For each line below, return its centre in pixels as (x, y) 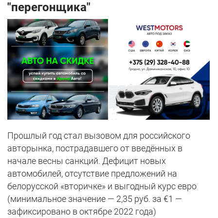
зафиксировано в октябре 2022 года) (82, 212)
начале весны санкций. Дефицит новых (87, 161)
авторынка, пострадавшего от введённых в (95, 148)
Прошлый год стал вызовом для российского (99, 136)
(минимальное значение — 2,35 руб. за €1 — (95, 199)
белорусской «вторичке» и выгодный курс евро (102, 186)
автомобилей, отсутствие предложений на (92, 174)
